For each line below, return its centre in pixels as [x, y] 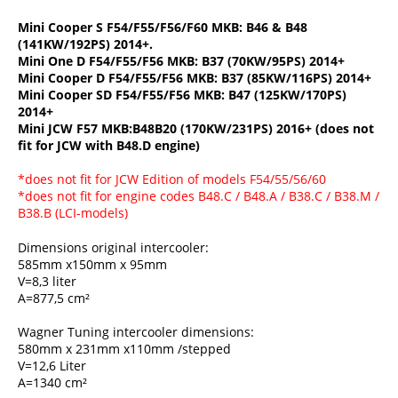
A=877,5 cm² [54, 298]
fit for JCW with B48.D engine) [109, 145]
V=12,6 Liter [52, 365]
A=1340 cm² [52, 382]
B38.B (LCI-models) [73, 212]
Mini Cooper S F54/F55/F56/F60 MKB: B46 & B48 [163, 27]
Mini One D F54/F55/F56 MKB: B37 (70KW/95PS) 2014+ [181, 60]
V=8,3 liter [47, 281]
